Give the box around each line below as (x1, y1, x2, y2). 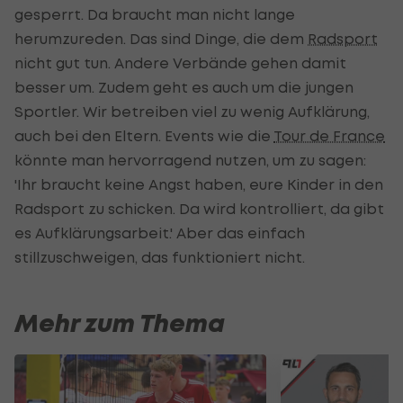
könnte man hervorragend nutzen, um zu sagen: (14, 150, 366, 169)
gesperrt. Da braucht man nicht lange (14, 4, 295, 23)
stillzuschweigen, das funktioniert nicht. (14, 247, 305, 266)
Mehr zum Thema (14, 307, 225, 340)
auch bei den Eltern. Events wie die (14, 126, 273, 145)
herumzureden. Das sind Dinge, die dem (14, 29, 308, 48)
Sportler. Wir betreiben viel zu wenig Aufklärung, (14, 102, 370, 121)
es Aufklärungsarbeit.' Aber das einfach (14, 223, 305, 242)
